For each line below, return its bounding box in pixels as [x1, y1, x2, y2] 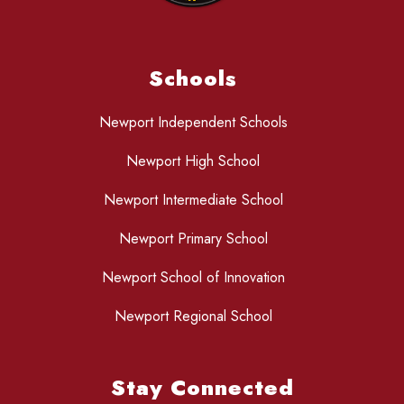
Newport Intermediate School [103, 189, 283, 211]
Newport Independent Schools [98, 112, 288, 133]
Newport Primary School [118, 228, 268, 250]
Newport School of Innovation [101, 267, 285, 289]
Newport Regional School [114, 306, 272, 327]
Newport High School [126, 151, 260, 172]
